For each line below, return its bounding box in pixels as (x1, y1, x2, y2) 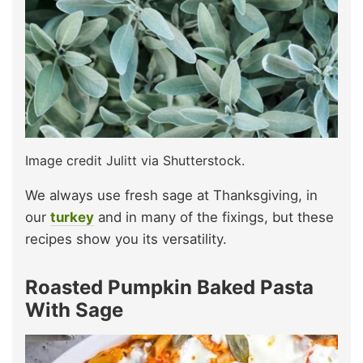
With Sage (25, 297, 123, 322)
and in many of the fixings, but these (94, 208, 334, 225)
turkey (50, 208, 94, 225)
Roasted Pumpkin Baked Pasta (25, 275, 314, 299)
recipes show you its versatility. (25, 230, 227, 247)
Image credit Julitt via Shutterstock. (25, 152, 245, 169)
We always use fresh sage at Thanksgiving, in (25, 186, 318, 203)
